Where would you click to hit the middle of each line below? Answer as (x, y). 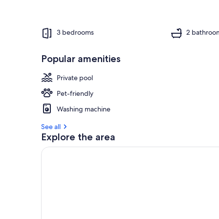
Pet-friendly (75, 93)
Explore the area (78, 137)
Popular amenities (81, 58)
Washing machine (84, 109)
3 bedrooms (75, 33)
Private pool (75, 77)
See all (51, 126)
